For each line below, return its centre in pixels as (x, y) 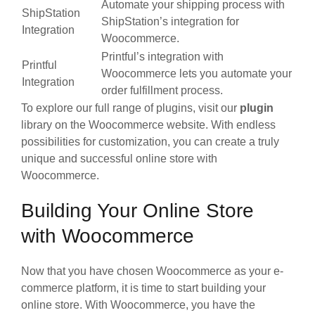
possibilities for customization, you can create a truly (150, 141)
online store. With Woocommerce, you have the (138, 304)
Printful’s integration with (162, 56)
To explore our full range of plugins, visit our (130, 108)
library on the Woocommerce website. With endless (148, 124)
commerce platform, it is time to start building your (143, 288)
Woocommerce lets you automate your (197, 73)
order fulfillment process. (162, 90)
